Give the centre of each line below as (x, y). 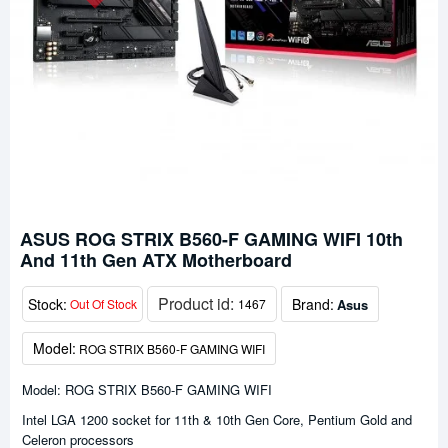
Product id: (198, 303)
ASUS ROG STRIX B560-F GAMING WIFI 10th (211, 239)
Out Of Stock (103, 303)
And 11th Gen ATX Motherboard (156, 260)
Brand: (313, 303)
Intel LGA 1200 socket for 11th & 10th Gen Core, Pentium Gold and (217, 419)
